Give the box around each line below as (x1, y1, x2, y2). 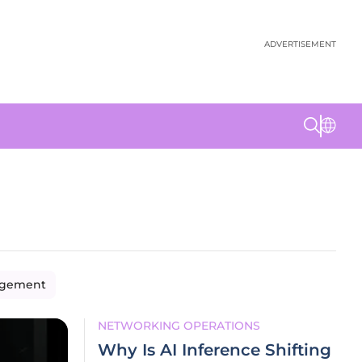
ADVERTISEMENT (264, 39, 336, 49)
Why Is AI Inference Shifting (98, 340, 331, 360)
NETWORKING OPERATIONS (98, 318, 260, 333)
